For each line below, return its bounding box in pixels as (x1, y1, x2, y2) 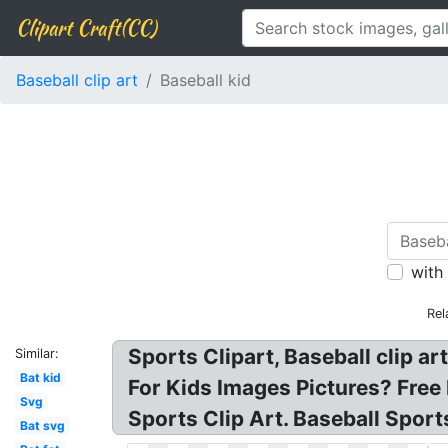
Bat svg (19, 418, 65, 433)
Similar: (15, 346, 59, 361)
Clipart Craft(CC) (16, 13, 156, 42)
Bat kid (19, 370, 61, 385)
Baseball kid (160, 70, 251, 90)
